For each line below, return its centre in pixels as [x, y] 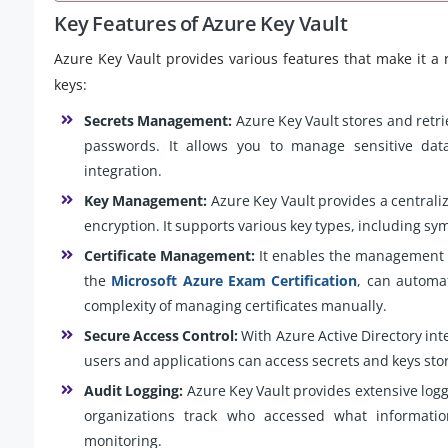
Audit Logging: [134, 390]
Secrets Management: [158, 120]
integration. [123, 170]
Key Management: [146, 200]
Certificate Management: [170, 255]
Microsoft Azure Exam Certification [234, 280]
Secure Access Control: [161, 335]
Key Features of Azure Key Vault [201, 23]
